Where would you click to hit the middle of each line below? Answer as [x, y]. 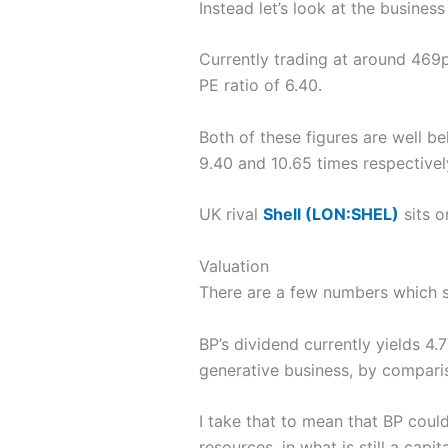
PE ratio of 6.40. [260, 85]
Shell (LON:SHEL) [330, 214]
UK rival [230, 214]
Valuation [233, 265]
